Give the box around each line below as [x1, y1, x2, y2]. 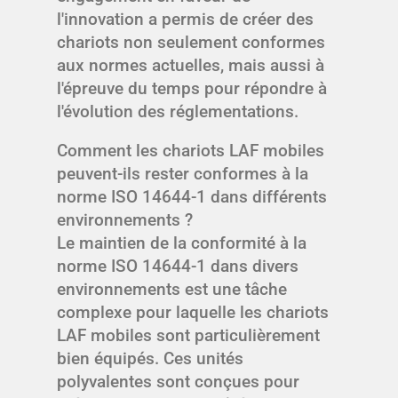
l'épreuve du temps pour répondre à [57, 78, 327, 99]
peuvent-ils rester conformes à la [57, 163, 308, 185]
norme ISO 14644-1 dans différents [57, 187, 327, 208]
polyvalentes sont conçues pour [57, 371, 299, 393]
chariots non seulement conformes [57, 32, 325, 53]
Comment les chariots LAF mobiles [57, 140, 324, 162]
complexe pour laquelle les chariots [57, 302, 329, 323]
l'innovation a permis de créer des [57, 9, 314, 30]
